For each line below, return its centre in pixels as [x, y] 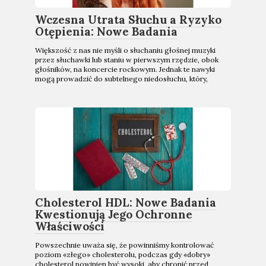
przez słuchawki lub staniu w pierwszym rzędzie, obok [127, 60]
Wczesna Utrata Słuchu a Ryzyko [128, 20]
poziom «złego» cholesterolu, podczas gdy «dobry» [123, 254]
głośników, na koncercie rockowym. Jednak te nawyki [125, 69]
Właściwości [70, 226]
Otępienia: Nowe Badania [106, 31]
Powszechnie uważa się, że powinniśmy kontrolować [124, 245]
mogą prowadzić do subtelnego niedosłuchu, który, [121, 79]
